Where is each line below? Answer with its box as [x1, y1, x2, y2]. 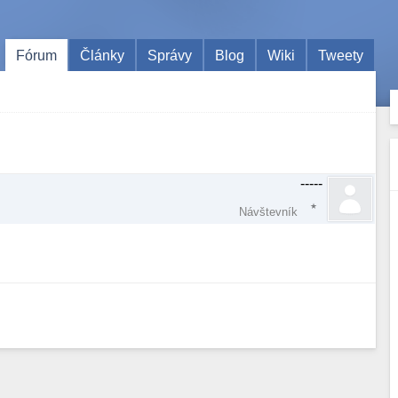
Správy [147, 47, 193, 63]
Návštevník [239, 205, 298, 219]
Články [80, 47, 125, 63]
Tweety [318, 47, 364, 63]
